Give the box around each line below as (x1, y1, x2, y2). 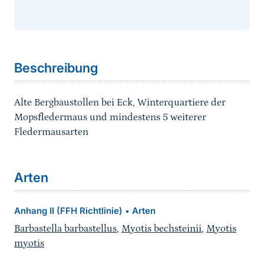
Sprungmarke (17, 28, 76, 41)
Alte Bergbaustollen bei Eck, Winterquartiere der (14, 97, 226, 109)
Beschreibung (14, 60, 98, 76)
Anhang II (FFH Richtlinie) (14, 205, 123, 217)
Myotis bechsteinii (121, 223, 202, 235)
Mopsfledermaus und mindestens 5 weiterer (14, 111, 206, 124)
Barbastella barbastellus (14, 223, 117, 235)
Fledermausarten (14, 126, 88, 138)
